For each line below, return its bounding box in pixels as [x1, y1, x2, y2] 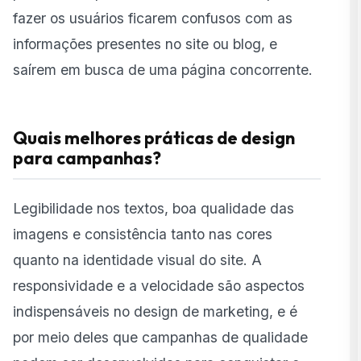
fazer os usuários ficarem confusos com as [13, 9, 293, 27]
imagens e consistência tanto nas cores [13, 225, 272, 243]
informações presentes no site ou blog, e [13, 35, 277, 52]
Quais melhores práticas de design [13, 126, 295, 149]
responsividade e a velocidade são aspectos [13, 276, 305, 294]
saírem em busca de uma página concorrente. [13, 60, 313, 78]
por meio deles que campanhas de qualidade [13, 328, 308, 346]
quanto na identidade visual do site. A [13, 251, 262, 268]
